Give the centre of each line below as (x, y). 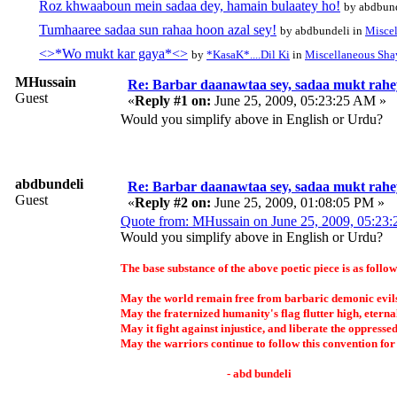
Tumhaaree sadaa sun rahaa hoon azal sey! (158, 29)
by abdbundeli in (323, 30)
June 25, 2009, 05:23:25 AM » (299, 100)
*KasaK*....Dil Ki (248, 54)
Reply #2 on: (173, 202)
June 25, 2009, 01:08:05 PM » (298, 202)
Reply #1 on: (173, 100)
